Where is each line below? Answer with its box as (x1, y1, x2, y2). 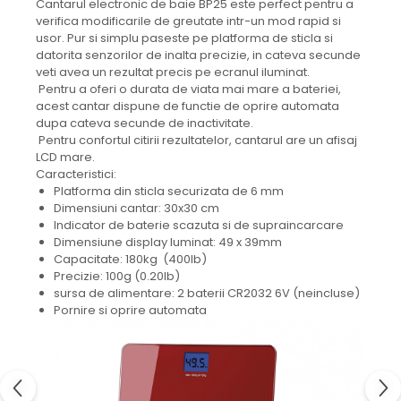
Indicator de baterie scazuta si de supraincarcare (54, 216, 344, 234)
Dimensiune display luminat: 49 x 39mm (54, 233, 282, 251)
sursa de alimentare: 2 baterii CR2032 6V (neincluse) (54, 284, 360, 302)
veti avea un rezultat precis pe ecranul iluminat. (36, 63, 310, 81)
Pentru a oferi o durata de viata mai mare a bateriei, (36, 80, 341, 98)
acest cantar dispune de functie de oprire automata (36, 97, 339, 115)
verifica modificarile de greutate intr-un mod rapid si (36, 12, 341, 30)
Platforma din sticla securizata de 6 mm (54, 182, 284, 200)
